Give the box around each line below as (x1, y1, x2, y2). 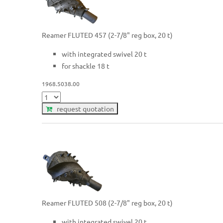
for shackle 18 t (62, 61, 110, 70)
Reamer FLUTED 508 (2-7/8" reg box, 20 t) (42, 198, 173, 207)
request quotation (52, 104, 114, 113)
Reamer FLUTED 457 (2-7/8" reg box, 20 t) (42, 30, 173, 39)
